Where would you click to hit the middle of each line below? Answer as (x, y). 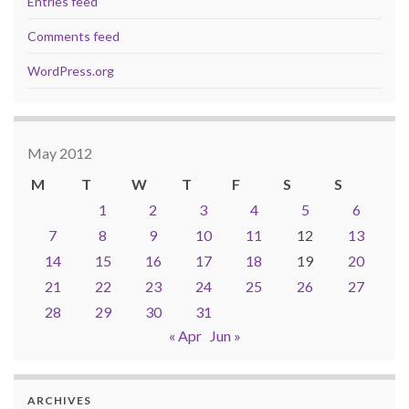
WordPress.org (71, 71)
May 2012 (60, 153)
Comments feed (73, 37)
